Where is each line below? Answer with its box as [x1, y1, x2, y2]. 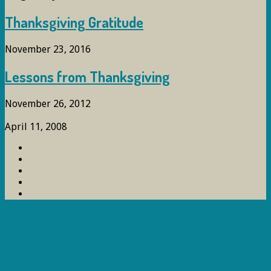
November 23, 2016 [5, 43, 91, 55]
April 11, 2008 [5, 121, 67, 133]
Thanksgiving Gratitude [5, 12, 143, 31]
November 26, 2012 [5, 97, 91, 109]
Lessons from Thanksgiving [5, 67, 170, 86]
